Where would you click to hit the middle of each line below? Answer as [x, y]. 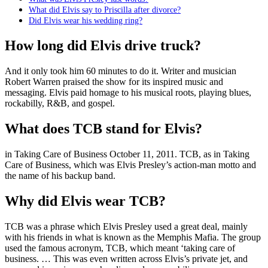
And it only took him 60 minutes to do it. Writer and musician [121, 71]
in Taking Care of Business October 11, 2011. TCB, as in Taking [127, 154]
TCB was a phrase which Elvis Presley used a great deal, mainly [126, 226]
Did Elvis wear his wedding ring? [86, 21]
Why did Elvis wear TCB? [85, 201]
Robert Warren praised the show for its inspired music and [114, 82]
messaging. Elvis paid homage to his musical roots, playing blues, [128, 92]
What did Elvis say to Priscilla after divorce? [105, 10]
